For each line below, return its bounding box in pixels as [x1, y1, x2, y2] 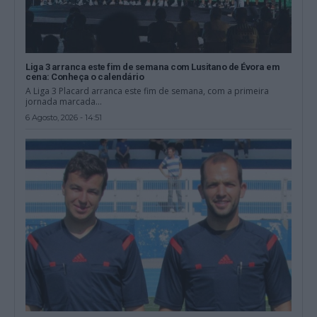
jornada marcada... [25, 95, 103, 108]
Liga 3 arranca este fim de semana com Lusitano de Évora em [25, 61, 280, 72]
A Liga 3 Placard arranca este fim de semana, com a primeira [25, 84, 270, 97]
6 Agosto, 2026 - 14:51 [25, 112, 103, 122]
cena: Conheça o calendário [25, 71, 144, 82]
